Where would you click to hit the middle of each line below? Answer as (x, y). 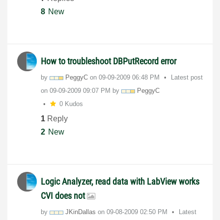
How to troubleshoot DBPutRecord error (109, 61)
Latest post (187, 78)
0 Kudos (71, 104)
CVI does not (64, 195)
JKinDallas (81, 212)
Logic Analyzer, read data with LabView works (120, 181)
